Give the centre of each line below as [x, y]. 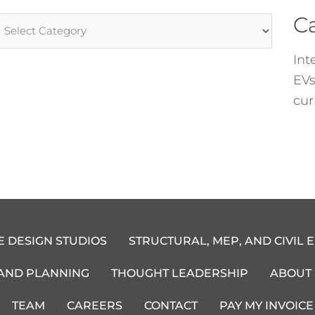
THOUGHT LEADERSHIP [180, 273]
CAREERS [95, 305]
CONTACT [171, 305]
